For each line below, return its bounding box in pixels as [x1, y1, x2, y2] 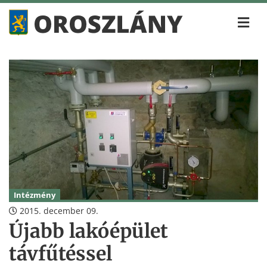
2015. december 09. [17, 205, 98, 217]
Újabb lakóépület [9, 219, 168, 244]
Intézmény [14, 190, 55, 201]
